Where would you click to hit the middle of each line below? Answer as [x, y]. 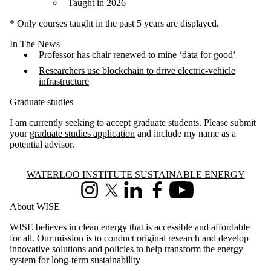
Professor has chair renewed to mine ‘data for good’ [137, 54]
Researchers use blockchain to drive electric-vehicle [137, 70]
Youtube [185, 195]
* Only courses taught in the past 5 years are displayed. [114, 23]
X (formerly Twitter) [141, 195]
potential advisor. [42, 144]
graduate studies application [82, 133]
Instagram [96, 195]
